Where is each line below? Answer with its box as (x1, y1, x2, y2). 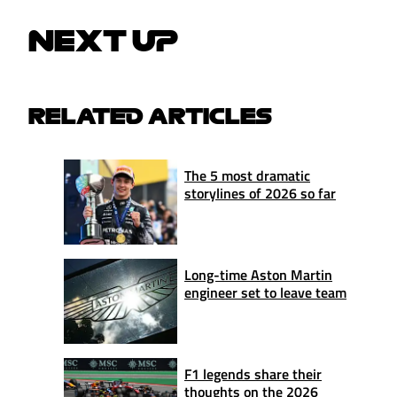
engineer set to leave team (184, 281, 346, 303)
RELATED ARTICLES (28, 105, 272, 127)
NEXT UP (28, 26, 178, 55)
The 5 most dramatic (184, 164, 310, 186)
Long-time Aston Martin (184, 263, 332, 285)
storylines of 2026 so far (184, 182, 336, 204)
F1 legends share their (184, 362, 322, 385)
